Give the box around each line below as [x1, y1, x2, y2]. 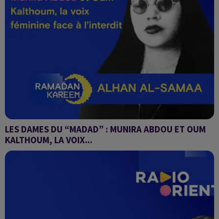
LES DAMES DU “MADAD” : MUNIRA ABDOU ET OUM [5, 124, 206, 135]
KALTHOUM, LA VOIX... [5, 134, 92, 146]
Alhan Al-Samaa [5, 147, 58, 156]
